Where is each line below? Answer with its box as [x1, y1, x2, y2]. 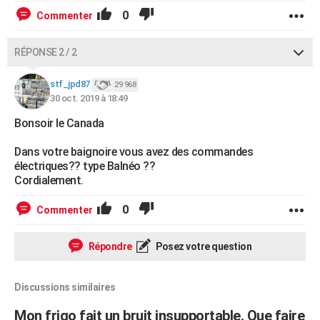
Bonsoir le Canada [14, 116, 104, 130]
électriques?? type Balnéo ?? [14, 159, 155, 173]
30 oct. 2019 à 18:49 [50, 93, 127, 104]
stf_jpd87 [50, 79, 90, 90]
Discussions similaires [14, 281, 115, 293]
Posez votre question [154, 241, 251, 252]
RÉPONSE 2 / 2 [14, 46, 77, 58]
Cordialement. [14, 174, 84, 187]
